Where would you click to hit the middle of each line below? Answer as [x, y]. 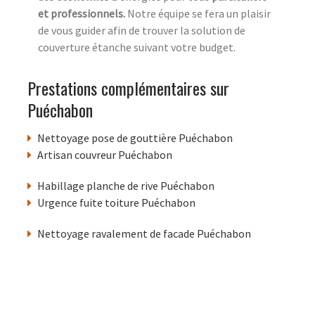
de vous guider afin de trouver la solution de [142, 31]
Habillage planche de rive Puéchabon [126, 186]
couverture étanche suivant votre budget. [137, 47]
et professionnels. [83, 14]
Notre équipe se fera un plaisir [199, 14]
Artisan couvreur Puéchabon [105, 155]
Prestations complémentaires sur [128, 88]
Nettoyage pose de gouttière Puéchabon [135, 138]
